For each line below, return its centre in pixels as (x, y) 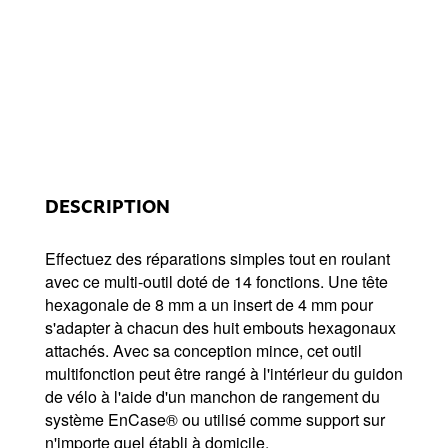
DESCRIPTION (107, 206)
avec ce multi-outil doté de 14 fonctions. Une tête (216, 281)
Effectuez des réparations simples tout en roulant (217, 258)
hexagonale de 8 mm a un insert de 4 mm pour (209, 304)
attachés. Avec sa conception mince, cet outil (203, 350)
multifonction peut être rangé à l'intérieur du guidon (224, 373)
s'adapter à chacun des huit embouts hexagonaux (220, 327)
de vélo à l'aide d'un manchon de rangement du (212, 396)
